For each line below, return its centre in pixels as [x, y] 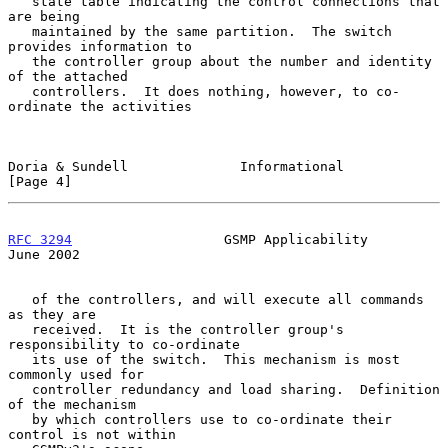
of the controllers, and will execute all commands [20, 299]
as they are [52, 314]
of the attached [68, 76]
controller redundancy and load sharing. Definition [20, 389]
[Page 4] [40, 181]
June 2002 [44, 254]
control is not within [92, 434]
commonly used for [76, 374]
